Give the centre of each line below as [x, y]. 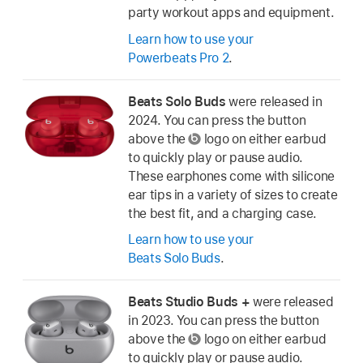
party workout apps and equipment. [231, 13]
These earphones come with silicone [231, 176]
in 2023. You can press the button [224, 320]
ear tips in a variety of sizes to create [233, 194]
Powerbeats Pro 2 [179, 58]
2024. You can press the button [217, 120]
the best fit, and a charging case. [222, 213]
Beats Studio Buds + [189, 301]
